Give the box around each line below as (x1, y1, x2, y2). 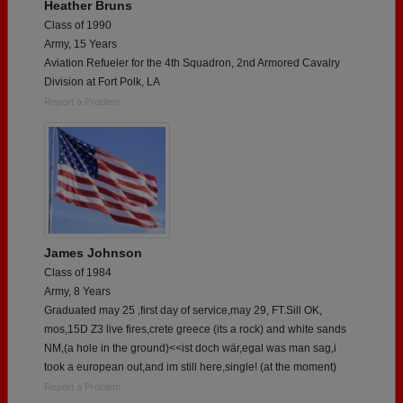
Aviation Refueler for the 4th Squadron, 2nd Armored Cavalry (44, 56, 340, 69)
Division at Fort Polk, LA (44, 75, 160, 88)
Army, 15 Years (44, 37, 117, 50)
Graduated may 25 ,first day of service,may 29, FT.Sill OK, (44, 303, 322, 317)
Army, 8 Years (44, 284, 111, 298)
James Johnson (44, 245, 142, 260)
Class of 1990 (44, 18, 112, 31)
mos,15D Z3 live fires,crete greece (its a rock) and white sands (44, 322, 346, 336)
